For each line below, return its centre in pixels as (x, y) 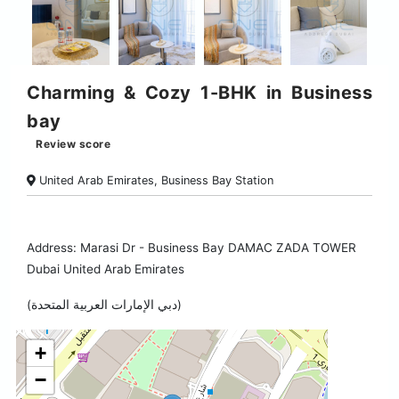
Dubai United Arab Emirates (106, 269)
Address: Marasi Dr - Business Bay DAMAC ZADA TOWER (191, 248)
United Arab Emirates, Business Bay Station (155, 181)
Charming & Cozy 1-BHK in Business (199, 93)
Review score (73, 144)
